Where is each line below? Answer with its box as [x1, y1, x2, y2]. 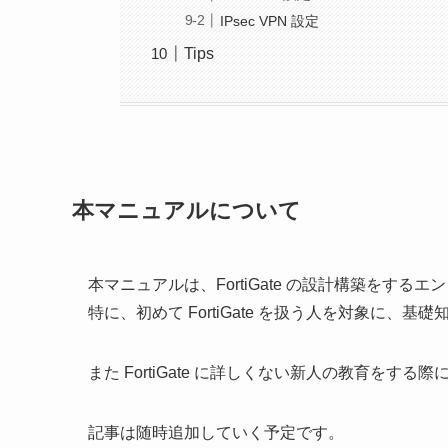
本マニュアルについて [72, 198, 301, 224]
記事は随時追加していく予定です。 [88, 424, 344, 442]
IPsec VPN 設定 [220, 12, 320, 29]
